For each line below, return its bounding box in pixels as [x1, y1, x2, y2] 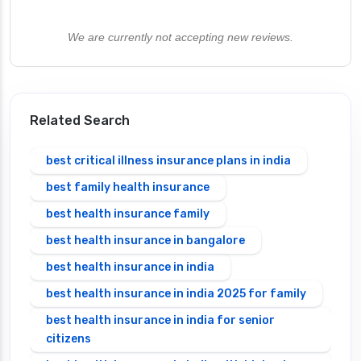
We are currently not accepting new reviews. [68, 30, 293, 44]
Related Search [30, 112, 130, 128]
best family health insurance [46, 180, 210, 194]
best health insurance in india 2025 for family [46, 286, 306, 301]
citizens [46, 331, 91, 346]
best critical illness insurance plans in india [46, 153, 291, 168]
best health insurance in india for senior [46, 313, 275, 327]
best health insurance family [46, 206, 210, 221]
